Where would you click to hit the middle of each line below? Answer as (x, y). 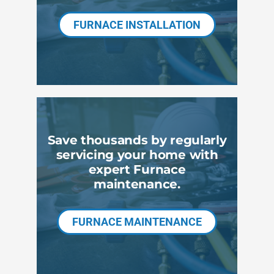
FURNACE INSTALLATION (137, 24)
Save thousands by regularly (137, 139)
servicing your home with (137, 154)
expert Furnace (137, 169)
